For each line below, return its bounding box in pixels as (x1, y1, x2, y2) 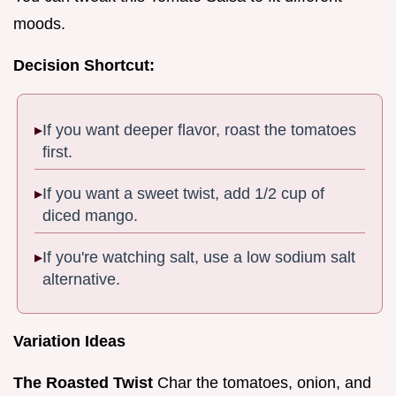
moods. (13, 14, 65, 33)
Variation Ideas (13, 332, 126, 351)
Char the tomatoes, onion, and (153, 374, 371, 392)
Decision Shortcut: (13, 56, 155, 74)
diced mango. (42, 207, 139, 225)
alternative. (42, 270, 121, 289)
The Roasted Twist (13, 374, 153, 392)
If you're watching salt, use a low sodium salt (42, 248, 356, 267)
